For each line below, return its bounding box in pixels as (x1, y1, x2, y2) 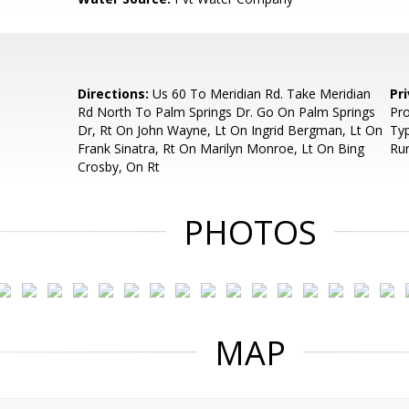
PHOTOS (184, 210, 317, 255)
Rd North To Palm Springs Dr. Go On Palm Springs (78, 103, 376, 121)
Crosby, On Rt (78, 158, 161, 175)
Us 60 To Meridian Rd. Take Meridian (149, 85, 372, 102)
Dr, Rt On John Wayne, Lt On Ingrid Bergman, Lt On (78, 121, 383, 139)
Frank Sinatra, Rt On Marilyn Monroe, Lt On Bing (78, 140, 365, 157)
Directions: (78, 85, 150, 102)
